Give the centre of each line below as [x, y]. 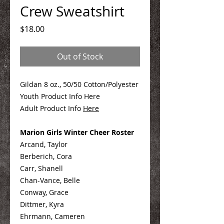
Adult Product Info [51, 108]
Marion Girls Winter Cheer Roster [77, 132]
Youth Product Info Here [60, 96]
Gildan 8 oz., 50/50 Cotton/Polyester [79, 84]
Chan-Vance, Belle [50, 180]
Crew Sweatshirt [72, 11]
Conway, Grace [44, 192]
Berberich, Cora [46, 156]
